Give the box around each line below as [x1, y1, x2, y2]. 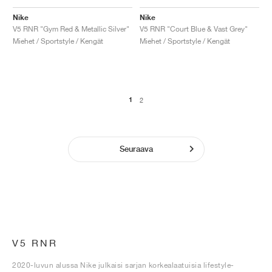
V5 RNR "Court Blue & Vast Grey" [140, 24, 248, 33]
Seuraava [119, 144, 153, 154]
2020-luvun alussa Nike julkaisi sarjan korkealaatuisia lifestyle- [12, 260, 234, 270]
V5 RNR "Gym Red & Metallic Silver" [13, 24, 129, 33]
